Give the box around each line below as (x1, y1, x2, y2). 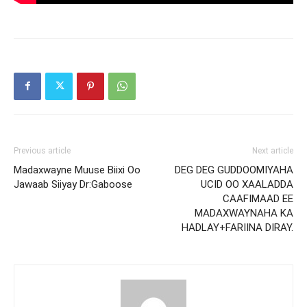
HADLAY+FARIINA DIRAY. (182, 221, 293, 234)
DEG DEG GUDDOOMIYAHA (175, 163, 293, 176)
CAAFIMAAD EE (223, 192, 293, 205)
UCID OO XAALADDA (201, 177, 293, 191)
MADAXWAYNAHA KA (195, 206, 293, 219)
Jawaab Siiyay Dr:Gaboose (14, 177, 132, 191)
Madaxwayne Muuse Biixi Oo (14, 163, 140, 176)
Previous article (14, 145, 71, 156)
